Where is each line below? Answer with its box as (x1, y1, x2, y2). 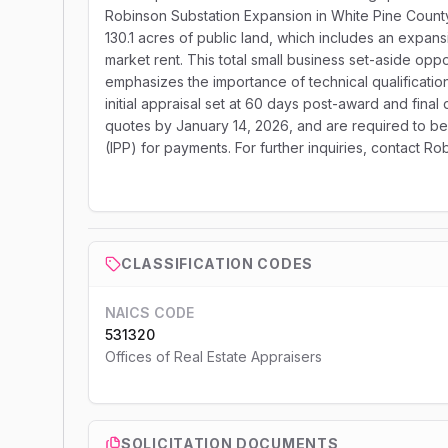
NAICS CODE (105, 304, 194, 321)
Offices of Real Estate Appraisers (105, 348, 322, 365)
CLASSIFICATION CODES (121, 255, 313, 272)
